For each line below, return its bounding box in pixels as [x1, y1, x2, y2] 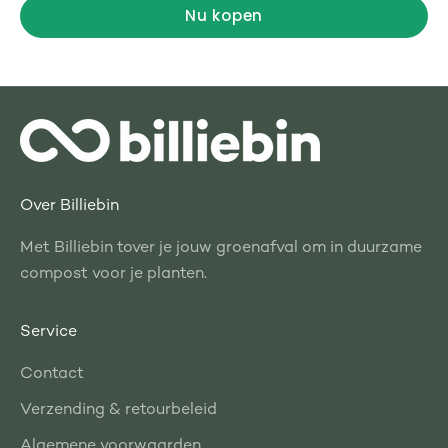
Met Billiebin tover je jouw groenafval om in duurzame [20, 240, 422, 258]
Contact [20, 366, 84, 384]
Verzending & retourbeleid [20, 402, 217, 420]
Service [20, 324, 77, 342]
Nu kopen [185, 5, 263, 27]
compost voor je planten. [20, 266, 207, 284]
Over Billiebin [20, 198, 119, 216]
